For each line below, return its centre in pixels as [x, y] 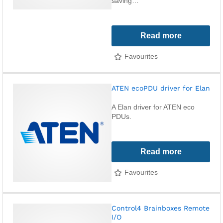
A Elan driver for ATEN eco [153, 107]
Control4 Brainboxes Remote [161, 208]
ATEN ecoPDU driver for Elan [161, 88]
